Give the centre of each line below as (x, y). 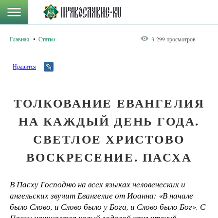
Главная (19, 39)
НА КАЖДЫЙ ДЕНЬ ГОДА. (109, 121)
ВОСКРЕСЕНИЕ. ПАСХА (109, 157)
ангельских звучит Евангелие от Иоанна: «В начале (101, 195)
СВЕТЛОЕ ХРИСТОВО (109, 139)
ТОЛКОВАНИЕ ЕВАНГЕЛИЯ (109, 103)
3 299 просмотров (173, 39)
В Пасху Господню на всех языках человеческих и (98, 184)
